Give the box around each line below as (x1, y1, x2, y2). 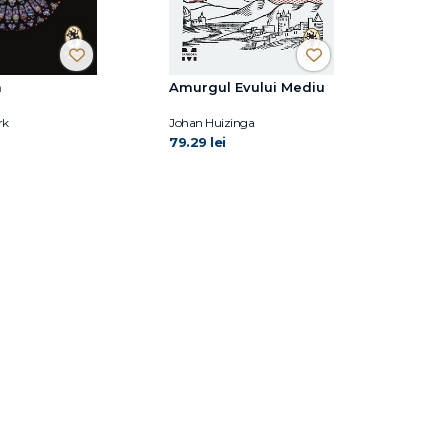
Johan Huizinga (169, 114, 254, 130)
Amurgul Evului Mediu (169, 78, 325, 95)
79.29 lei (169, 133, 226, 150)
